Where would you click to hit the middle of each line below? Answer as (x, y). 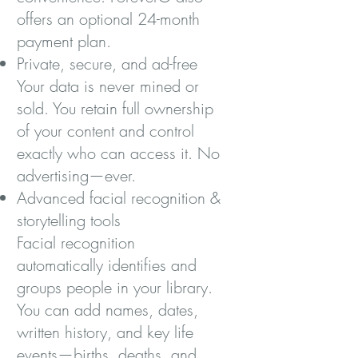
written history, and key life (105, 332)
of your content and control (105, 131)
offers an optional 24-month (108, 19)
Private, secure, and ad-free (107, 64)
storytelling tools (69, 220)
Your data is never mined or (108, 86)
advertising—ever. (76, 175)
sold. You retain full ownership (115, 108)
